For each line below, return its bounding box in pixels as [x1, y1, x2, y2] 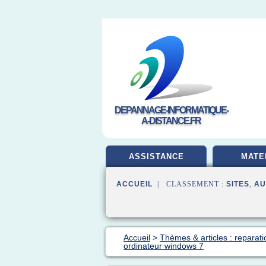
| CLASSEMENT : [153, 180, 226, 188]
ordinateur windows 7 [123, 241, 204, 251]
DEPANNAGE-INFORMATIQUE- [114, 105, 228, 115]
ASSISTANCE [128, 152, 184, 161]
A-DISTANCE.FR [141, 116, 201, 126]
